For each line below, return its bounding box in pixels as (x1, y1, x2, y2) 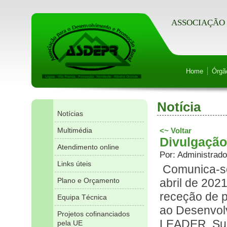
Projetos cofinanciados (57, 210, 130, 218)
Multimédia (57, 126, 92, 134)
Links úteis (57, 160, 91, 168)
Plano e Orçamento (57, 176, 120, 184)
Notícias (57, 109, 83, 118)
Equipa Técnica (57, 193, 107, 201)
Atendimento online (57, 143, 119, 151)
